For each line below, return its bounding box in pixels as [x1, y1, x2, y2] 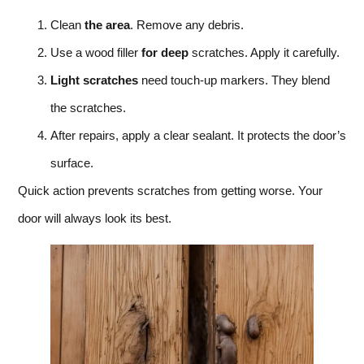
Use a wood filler [50, 45, 141, 59]
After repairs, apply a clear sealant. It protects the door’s [50, 128, 346, 142]
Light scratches [50, 72, 138, 87]
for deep [141, 45, 188, 59]
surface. [50, 155, 93, 170]
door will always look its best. [18, 210, 171, 225]
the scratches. [50, 100, 126, 115]
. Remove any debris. [130, 17, 244, 32]
